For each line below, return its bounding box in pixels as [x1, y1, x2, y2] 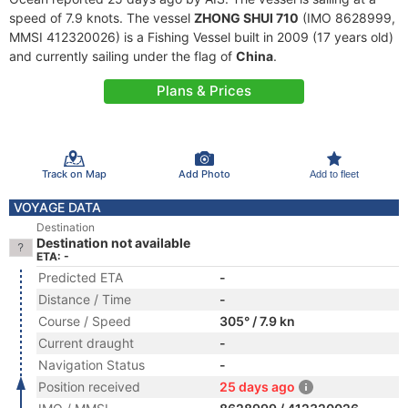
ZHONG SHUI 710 [194, 10, 299, 25]
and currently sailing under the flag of [9, 48, 236, 64]
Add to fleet [309, 168, 359, 179]
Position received [38, 379, 140, 394]
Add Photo [178, 167, 230, 180]
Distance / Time [38, 291, 131, 307]
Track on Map [41, 167, 107, 180]
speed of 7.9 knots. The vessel [9, 10, 194, 25]
